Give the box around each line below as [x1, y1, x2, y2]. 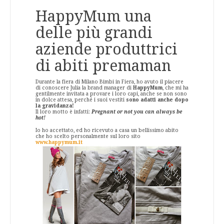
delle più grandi [35, 23, 152, 41]
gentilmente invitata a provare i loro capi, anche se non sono [35, 90, 187, 96]
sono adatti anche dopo [126, 96, 188, 102]
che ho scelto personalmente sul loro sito [35, 133, 140, 139]
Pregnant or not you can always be [91, 108, 182, 114]
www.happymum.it [35, 139, 82, 145]
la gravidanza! [35, 102, 74, 108]
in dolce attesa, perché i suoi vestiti [35, 96, 126, 102]
